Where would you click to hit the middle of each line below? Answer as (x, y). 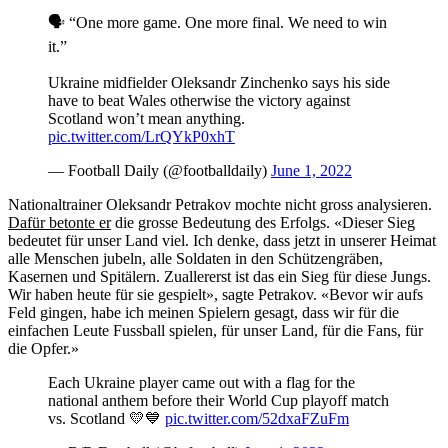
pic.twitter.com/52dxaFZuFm (257, 419)
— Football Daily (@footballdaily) (159, 171)
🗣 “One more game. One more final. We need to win (217, 23)
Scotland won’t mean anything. (146, 119)
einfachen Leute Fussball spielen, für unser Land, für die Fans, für (215, 331)
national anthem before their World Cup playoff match (218, 401)
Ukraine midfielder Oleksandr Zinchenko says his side (219, 83)
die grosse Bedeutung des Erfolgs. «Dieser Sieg (263, 223)
